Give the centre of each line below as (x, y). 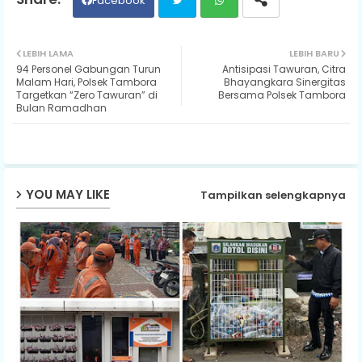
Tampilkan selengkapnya (273, 196)
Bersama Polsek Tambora (282, 95)
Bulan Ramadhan (61, 107)
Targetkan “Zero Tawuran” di (87, 95)
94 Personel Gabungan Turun (88, 69)
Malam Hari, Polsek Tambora (86, 82)
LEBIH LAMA (48, 53)
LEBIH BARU (314, 53)
